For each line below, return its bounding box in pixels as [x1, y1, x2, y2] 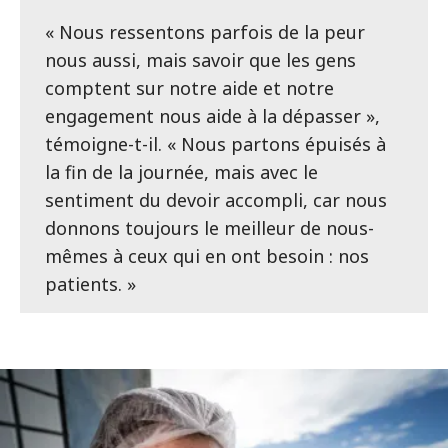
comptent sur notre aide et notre [45, 76, 334, 101]
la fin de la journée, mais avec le [45, 160, 318, 185]
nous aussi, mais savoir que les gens [45, 48, 356, 73]
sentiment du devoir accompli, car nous [45, 188, 387, 213]
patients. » [45, 272, 136, 297]
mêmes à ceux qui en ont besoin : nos [45, 244, 369, 269]
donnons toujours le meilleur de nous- [45, 216, 374, 241]
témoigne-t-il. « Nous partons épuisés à [45, 132, 386, 157]
